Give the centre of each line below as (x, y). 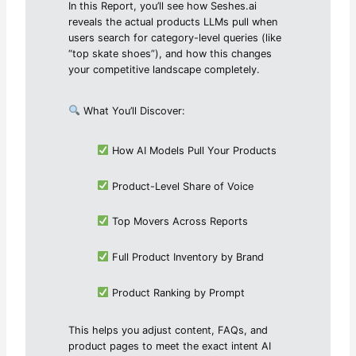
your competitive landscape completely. (164, 69)
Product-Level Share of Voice (181, 186)
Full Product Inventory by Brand (186, 257)
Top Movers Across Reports (178, 221)
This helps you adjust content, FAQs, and (168, 330)
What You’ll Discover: (132, 110)
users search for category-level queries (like (175, 37)
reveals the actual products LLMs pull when (173, 21)
